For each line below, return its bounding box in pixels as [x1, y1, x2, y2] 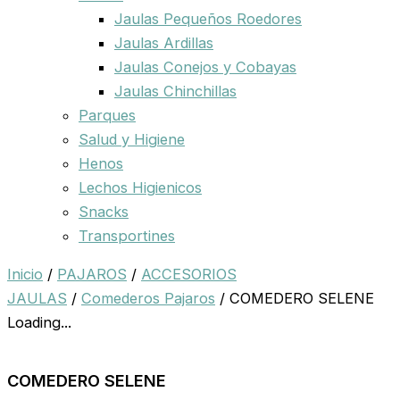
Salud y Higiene [79, 129, 185, 148]
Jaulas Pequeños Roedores [114, 9, 302, 28]
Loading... [7, 313, 71, 332]
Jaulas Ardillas [114, 33, 213, 52]
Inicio [7, 265, 43, 284]
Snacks [79, 202, 129, 221]
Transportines [79, 226, 175, 245]
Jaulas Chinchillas [114, 81, 237, 100]
